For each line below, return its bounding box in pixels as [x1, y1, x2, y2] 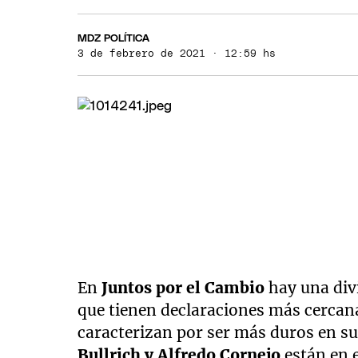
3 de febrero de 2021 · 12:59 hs [78, 48, 276, 59]
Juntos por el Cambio [101, 278, 265, 297]
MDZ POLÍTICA [78, 33, 150, 44]
